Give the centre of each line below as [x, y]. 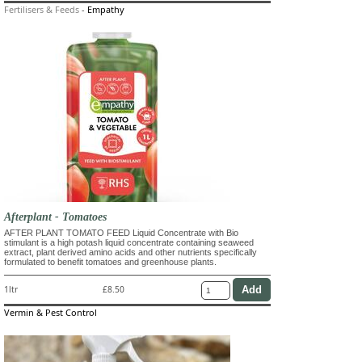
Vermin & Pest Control [51, 312]
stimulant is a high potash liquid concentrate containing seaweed [129, 242]
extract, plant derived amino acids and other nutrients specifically [130, 252]
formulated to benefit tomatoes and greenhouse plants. [110, 261]
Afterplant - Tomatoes [55, 216]
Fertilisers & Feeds [42, 9]
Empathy [106, 9]
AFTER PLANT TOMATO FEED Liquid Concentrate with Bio [121, 232]
